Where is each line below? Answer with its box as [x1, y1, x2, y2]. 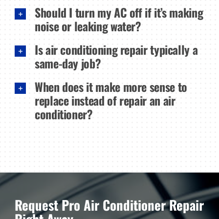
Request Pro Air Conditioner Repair [14, 195, 204, 215]
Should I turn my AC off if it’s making [34, 3, 203, 21]
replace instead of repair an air [34, 91, 175, 109]
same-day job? [34, 54, 101, 72]
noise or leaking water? [34, 17, 141, 35]
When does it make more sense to [34, 77, 187, 95]
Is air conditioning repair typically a [34, 40, 198, 58]
